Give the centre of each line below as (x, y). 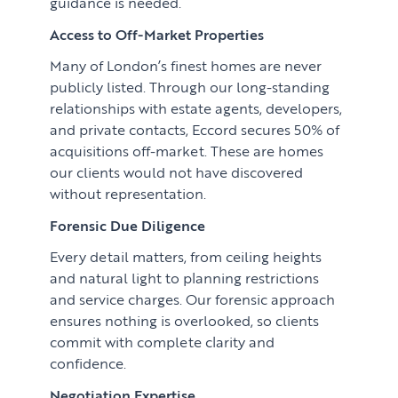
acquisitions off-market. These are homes (187, 151)
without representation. (128, 193)
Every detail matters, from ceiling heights (186, 256)
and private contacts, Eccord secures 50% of (195, 129)
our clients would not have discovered (177, 172)
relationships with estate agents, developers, (196, 108)
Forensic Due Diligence (128, 224)
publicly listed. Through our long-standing (190, 87)
